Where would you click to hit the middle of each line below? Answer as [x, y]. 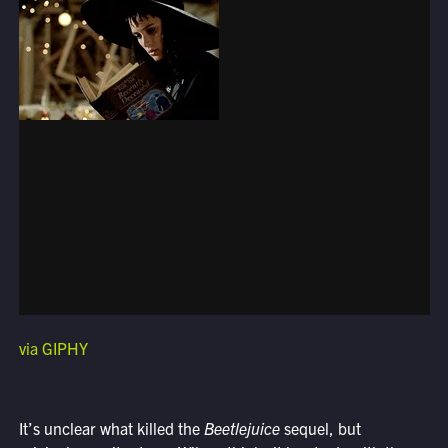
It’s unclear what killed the [111, 428]
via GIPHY [53, 348]
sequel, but [320, 428]
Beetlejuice [241, 428]
